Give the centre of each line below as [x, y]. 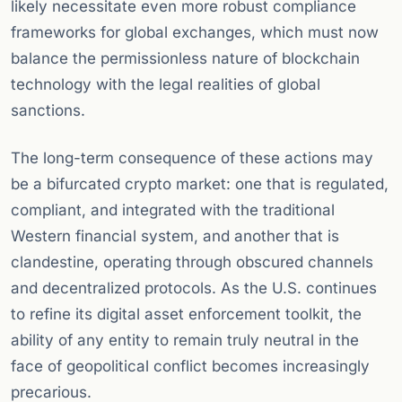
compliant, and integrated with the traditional [173, 210]
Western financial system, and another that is [175, 236]
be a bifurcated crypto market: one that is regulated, [200, 184]
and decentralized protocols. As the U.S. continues [194, 288]
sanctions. [48, 111]
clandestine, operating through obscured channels [192, 262]
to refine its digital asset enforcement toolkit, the [186, 315]
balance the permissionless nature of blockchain [185, 59]
